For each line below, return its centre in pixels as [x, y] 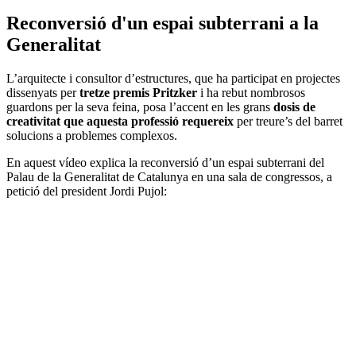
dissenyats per [43, 92]
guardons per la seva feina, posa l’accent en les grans [140, 106]
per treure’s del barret [288, 121]
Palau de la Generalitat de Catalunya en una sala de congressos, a [169, 176]
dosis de [294, 106]
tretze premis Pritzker [138, 92]
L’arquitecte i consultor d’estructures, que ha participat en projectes [173, 78]
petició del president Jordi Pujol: [87, 191]
